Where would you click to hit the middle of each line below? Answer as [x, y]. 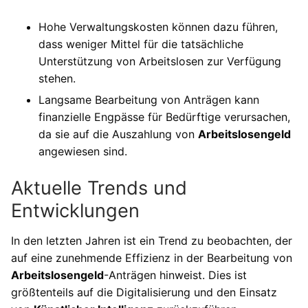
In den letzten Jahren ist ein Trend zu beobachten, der [152, 241]
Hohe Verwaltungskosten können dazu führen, [158, 27]
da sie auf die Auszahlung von [118, 134]
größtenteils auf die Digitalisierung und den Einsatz [144, 293]
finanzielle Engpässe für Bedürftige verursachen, [164, 117]
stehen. [57, 79]
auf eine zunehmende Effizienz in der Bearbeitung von [152, 258]
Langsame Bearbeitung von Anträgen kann [149, 100]
